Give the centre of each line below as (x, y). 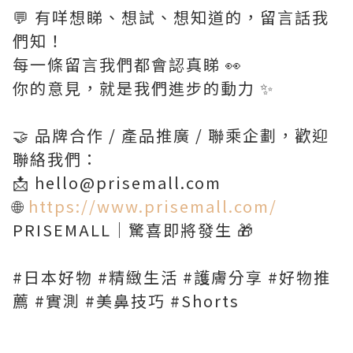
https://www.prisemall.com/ (153, 206)
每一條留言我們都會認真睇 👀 (128, 65)
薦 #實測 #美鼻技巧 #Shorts (126, 301)
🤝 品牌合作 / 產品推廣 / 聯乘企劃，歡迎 (171, 136)
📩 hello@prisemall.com (117, 183)
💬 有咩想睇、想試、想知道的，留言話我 (171, 17)
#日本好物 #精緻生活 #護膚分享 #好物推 (172, 277)
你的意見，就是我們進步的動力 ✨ (143, 88)
